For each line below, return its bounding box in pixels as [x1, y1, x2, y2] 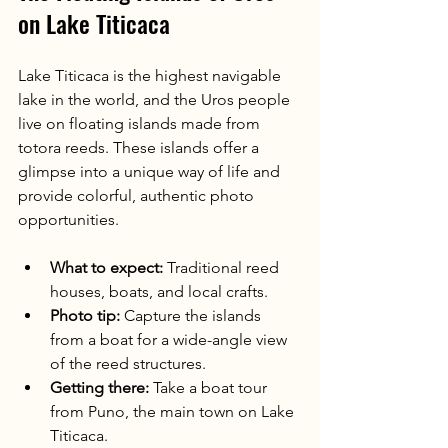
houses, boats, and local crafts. [50, 281, 268, 301]
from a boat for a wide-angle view [50, 329, 291, 349]
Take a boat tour [149, 377, 271, 397]
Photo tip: [50, 305, 120, 325]
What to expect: [50, 257, 163, 277]
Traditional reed [163, 257, 283, 277]
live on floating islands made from [18, 113, 264, 133]
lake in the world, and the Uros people [18, 89, 294, 109]
